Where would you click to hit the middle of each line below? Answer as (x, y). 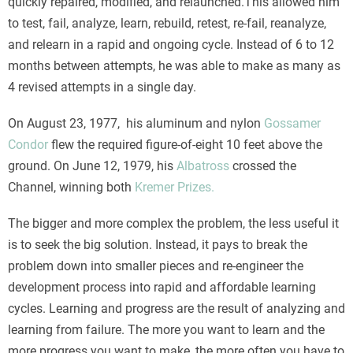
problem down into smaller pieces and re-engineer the (156, 266)
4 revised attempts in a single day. (102, 87)
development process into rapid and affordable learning (162, 288)
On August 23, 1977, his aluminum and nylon (136, 123)
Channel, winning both (71, 187)
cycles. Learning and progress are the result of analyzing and (176, 309)
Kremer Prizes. (175, 187)
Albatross (203, 165)
